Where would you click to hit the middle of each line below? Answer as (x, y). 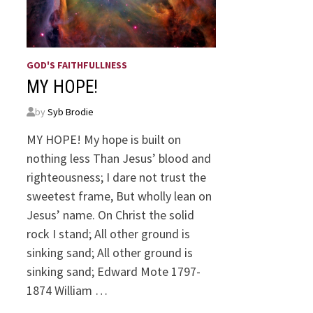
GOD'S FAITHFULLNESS (77, 65)
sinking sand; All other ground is (110, 252)
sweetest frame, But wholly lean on (119, 196)
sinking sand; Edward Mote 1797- (114, 271)
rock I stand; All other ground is (109, 233)
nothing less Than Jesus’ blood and (119, 158)
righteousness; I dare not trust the (117, 177)
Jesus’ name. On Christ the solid (111, 214)
